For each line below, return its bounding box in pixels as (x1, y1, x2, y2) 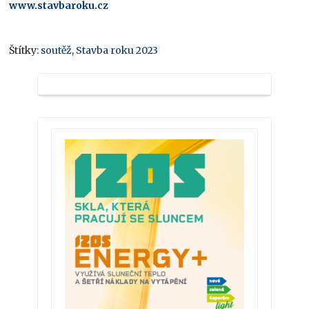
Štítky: (9, 43, 41, 57)
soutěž (41, 43, 72, 57)
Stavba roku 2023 (76, 43, 159, 57)
